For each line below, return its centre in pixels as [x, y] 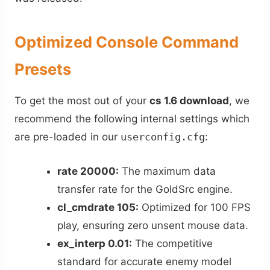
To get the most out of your [82, 100]
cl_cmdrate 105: [98, 207]
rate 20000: [88, 171]
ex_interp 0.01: [95, 243]
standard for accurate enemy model [145, 261]
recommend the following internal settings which [132, 118]
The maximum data [168, 171]
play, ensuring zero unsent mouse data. [153, 225]
